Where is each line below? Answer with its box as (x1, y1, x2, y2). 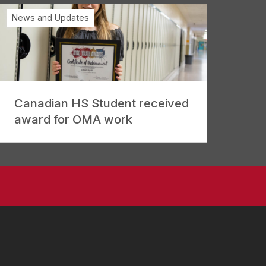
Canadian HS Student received (14, 96, 189, 110)
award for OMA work (14, 112, 132, 126)
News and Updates (12, 12, 89, 23)
